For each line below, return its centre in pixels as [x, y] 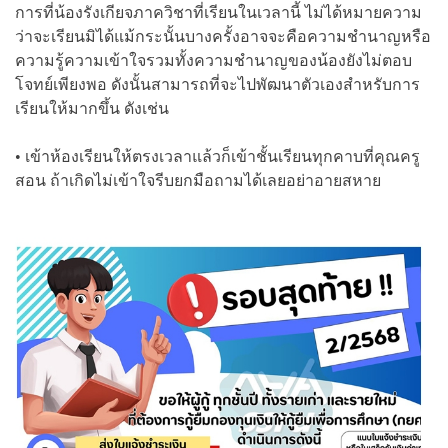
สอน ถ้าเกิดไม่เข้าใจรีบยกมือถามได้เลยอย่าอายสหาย [198, 180]
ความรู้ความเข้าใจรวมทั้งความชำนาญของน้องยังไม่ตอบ [213, 60]
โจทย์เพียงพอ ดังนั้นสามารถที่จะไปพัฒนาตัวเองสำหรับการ [217, 84]
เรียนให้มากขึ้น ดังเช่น [92, 108]
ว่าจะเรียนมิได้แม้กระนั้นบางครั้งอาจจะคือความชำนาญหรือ [223, 36]
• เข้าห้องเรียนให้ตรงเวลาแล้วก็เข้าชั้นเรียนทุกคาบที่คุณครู [217, 156]
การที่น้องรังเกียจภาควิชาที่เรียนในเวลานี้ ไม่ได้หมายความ [218, 12]
